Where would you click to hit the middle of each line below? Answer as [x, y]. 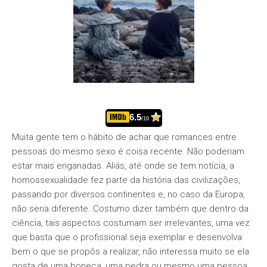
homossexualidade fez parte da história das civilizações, [126, 180]
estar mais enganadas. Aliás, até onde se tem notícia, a [123, 166]
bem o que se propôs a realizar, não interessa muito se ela [131, 252]
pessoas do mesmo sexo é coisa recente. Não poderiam [128, 151]
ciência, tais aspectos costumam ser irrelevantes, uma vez [131, 223]
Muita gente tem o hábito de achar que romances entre [124, 137]
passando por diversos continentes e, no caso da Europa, [128, 194]
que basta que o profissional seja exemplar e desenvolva [127, 237]
